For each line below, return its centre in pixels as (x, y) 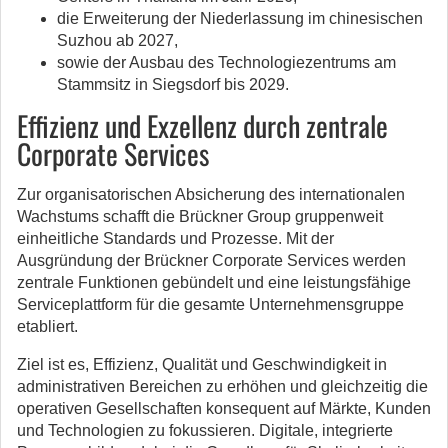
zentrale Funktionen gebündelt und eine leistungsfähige (214, 282)
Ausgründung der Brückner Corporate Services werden (211, 260)
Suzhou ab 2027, (117, 40)
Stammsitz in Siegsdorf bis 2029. (173, 84)
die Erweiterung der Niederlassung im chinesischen (240, 18)
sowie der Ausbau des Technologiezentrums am (226, 62)
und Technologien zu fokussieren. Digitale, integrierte (205, 430)
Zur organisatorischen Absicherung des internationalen (211, 194)
